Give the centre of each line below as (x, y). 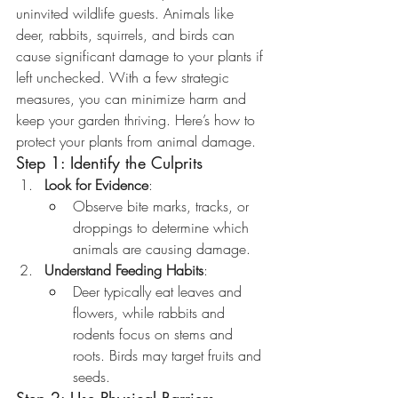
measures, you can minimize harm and (133, 99)
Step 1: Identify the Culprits (109, 163)
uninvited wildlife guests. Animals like (127, 13)
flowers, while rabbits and (151, 313)
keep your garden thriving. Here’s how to (138, 120)
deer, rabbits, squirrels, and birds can (127, 35)
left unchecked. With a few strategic (125, 77)
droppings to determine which (163, 227)
